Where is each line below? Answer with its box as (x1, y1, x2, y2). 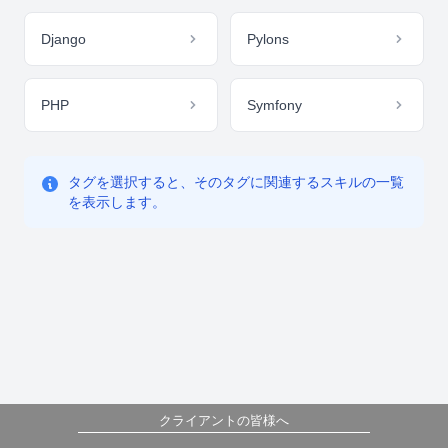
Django (41, 31, 86, 47)
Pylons (247, 31, 289, 47)
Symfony (247, 97, 302, 113)
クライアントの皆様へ (159, 413, 289, 428)
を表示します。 (68, 194, 166, 210)
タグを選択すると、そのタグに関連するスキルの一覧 (68, 174, 404, 190)
